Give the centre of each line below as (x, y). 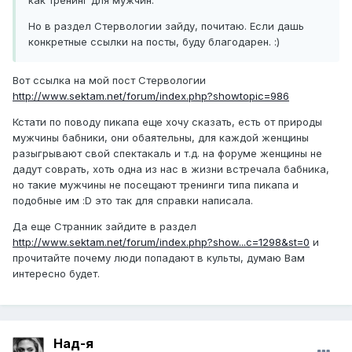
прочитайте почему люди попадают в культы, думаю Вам (159, 258)
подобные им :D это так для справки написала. (133, 201)
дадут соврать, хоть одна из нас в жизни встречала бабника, (171, 169)
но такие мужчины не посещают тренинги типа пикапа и (156, 185)
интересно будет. (56, 274)
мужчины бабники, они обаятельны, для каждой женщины (161, 138)
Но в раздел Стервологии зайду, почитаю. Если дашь (166, 26)
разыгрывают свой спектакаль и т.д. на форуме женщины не (167, 154)
